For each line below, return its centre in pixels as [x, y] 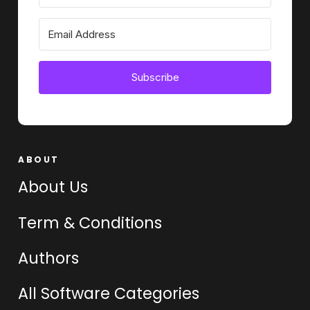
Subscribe [155, 77]
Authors [49, 258]
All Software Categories [109, 293]
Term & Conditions [90, 222]
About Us [53, 187]
